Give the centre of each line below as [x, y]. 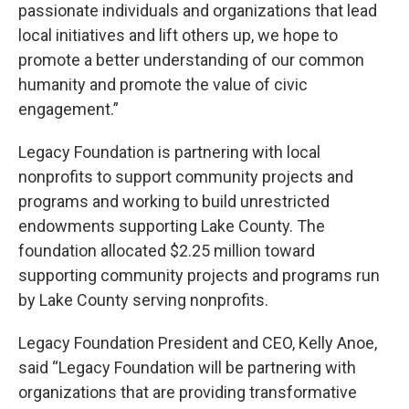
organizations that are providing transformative [188, 393]
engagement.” [68, 110]
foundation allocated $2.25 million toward [167, 251]
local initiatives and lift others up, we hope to [178, 36]
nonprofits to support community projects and [186, 177]
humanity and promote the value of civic [163, 85]
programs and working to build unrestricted [174, 202]
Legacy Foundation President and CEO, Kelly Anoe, [198, 343]
